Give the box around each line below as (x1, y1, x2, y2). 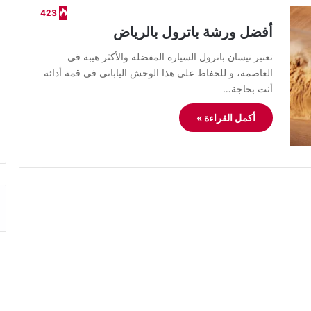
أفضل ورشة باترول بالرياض (113, 24, 273, 40)
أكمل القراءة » (196, 112, 255, 124)
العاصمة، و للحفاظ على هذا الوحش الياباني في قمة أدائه (44, 67, 273, 78)
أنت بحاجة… (223, 83, 273, 94)
